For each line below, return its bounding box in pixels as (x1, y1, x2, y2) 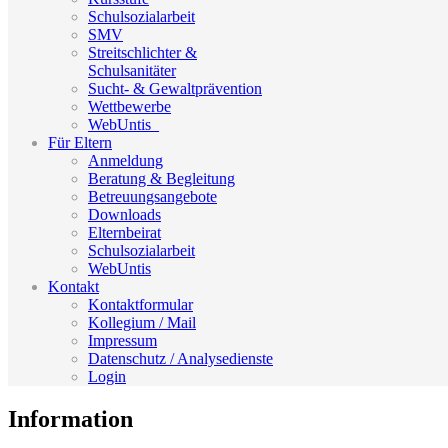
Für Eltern (48, 133, 112, 151)
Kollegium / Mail (88, 313, 196, 331)
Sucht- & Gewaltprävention (88, 79, 262, 97)
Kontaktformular (88, 295, 193, 313)
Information (8, 405, 133, 432)
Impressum (88, 331, 157, 349)
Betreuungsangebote (88, 187, 217, 205)
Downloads (88, 205, 161, 223)
